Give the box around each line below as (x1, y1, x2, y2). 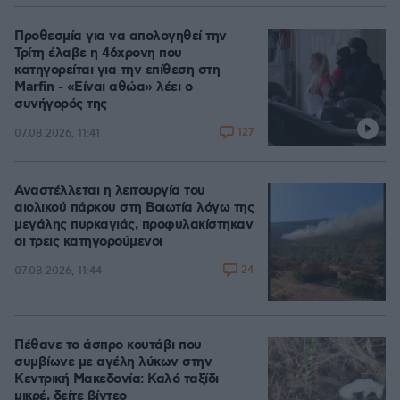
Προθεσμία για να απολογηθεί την (14, 28, 227, 46)
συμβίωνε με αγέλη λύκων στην (14, 354, 212, 371)
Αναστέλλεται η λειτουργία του (14, 182, 205, 200)
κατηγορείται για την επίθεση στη (14, 62, 220, 79)
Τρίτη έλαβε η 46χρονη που (14, 45, 182, 62)
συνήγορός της (14, 96, 107, 113)
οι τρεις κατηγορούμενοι (14, 233, 162, 251)
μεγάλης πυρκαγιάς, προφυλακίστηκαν (14, 216, 253, 234)
